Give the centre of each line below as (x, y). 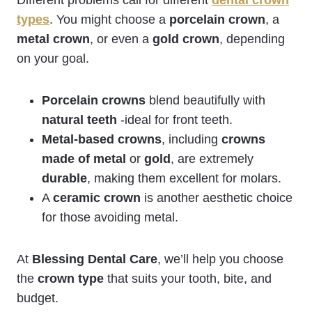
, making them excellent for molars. (184, 178)
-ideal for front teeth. (175, 119)
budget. (38, 298)
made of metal (84, 158)
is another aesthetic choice (217, 197)
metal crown (53, 39)
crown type (71, 278)
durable (64, 178)
